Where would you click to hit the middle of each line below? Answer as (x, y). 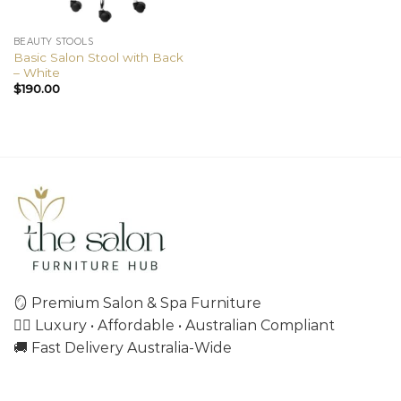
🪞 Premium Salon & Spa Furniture (137, 303)
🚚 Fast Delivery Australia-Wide (123, 347)
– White (36, 72)
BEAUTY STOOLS (53, 42)
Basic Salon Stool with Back (98, 57)
